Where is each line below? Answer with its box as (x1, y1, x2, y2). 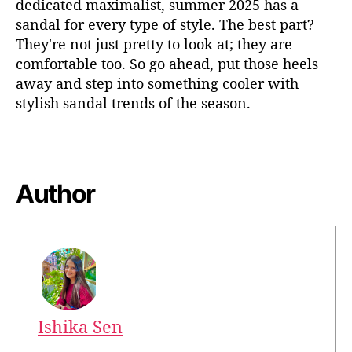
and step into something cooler (52, 74, 264, 93)
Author (16, 178, 96, 209)
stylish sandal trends (16, 93, 159, 113)
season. (197, 93, 255, 113)
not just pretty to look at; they (66, 35, 266, 54)
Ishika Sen (38, 314, 123, 338)
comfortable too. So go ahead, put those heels (16, 54, 318, 74)
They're (16, 35, 66, 54)
